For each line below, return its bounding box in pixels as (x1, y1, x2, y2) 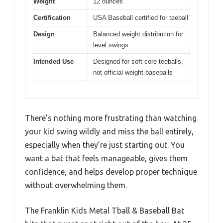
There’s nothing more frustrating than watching (25, 113, 197, 122)
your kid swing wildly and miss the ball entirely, (25, 126, 194, 136)
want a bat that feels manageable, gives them (25, 153, 188, 163)
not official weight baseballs (93, 69, 173, 77)
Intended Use (33, 58, 74, 66)
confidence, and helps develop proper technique (25, 167, 197, 176)
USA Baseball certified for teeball (93, 14, 188, 22)
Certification (33, 14, 71, 22)
